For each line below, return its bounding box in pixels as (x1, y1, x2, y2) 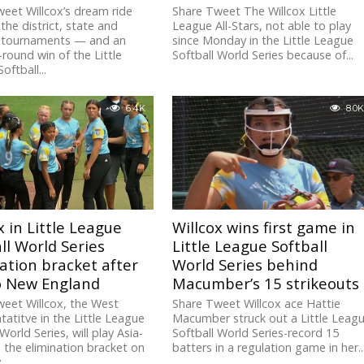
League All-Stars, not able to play (172, 18, 352, 34)
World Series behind (172, 254, 318, 275)
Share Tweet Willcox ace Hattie (172, 296, 341, 312)
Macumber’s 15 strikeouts (172, 273, 360, 294)
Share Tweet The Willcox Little (172, 3, 337, 19)
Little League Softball (172, 236, 328, 257)
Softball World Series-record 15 (172, 325, 340, 341)
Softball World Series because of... (172, 47, 354, 63)
